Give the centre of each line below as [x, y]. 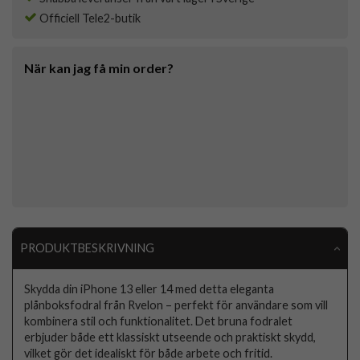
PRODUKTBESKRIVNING [87, 248]
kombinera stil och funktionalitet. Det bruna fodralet [159, 321]
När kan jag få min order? [99, 68]
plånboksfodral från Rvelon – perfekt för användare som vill [176, 305]
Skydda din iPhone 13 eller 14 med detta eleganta [149, 288]
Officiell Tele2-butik [89, 18]
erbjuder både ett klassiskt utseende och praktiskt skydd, [170, 337]
